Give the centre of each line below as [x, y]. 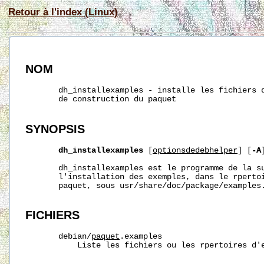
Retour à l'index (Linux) [63, 12]
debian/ [59, 237]
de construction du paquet [101, 100]
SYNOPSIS [55, 129]
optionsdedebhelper [195, 150]
